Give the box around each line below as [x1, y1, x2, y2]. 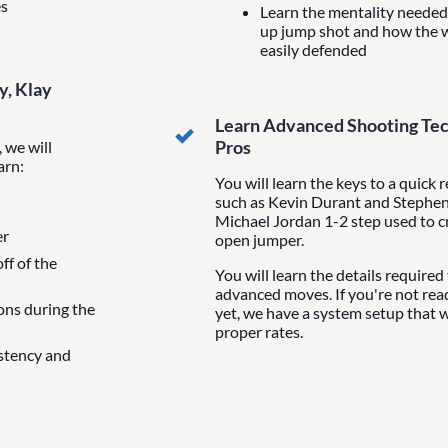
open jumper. [214, 229, 304, 249]
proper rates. [214, 321, 303, 341]
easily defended [259, 39, 367, 59]
